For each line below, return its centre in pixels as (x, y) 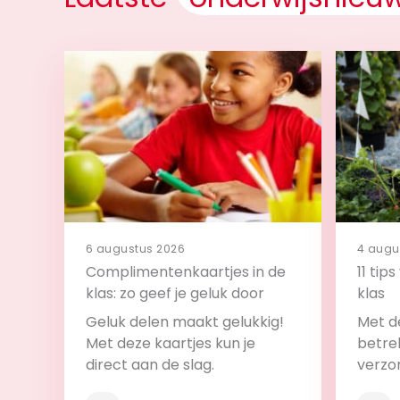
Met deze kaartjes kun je (171, 344)
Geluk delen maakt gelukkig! (185, 322)
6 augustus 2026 (136, 249)
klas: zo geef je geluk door (175, 294)
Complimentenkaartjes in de (186, 272)
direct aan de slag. (150, 365)
